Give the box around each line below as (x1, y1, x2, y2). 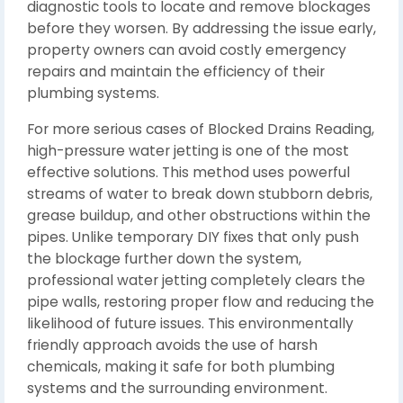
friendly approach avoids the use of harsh (27, 336, 318, 354)
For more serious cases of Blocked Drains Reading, (27, 120, 374, 139)
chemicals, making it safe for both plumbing (27, 357, 335, 376)
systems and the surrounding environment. (27, 379, 327, 398)
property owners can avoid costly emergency (27, 40, 346, 59)
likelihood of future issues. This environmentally (27, 314, 354, 333)
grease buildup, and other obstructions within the (27, 206, 371, 225)
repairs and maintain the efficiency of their (27, 62, 325, 81)
